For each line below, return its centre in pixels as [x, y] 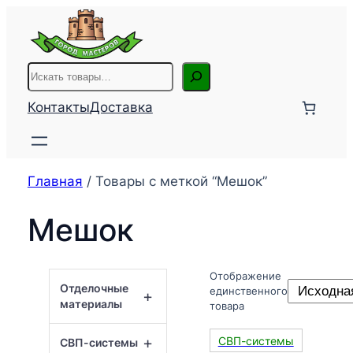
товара [227, 306]
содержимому [52, 54]
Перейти [33, 15]
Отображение [245, 276]
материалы [91, 304]
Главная [55, 181]
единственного [248, 291]
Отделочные [94, 288]
